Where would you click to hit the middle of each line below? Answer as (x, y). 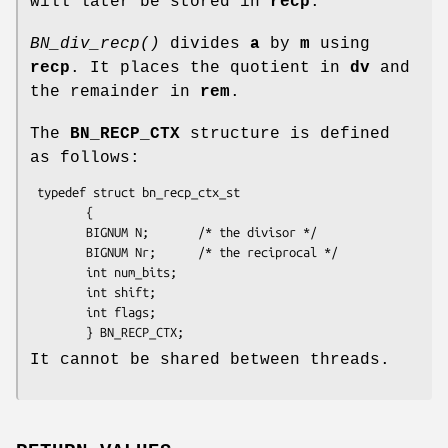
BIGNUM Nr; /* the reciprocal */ (58, 251)
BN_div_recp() (95, 43)
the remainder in (115, 91)
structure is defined (285, 133)
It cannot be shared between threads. (210, 359)
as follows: (85, 157)
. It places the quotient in (210, 67)
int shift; (58, 291)
